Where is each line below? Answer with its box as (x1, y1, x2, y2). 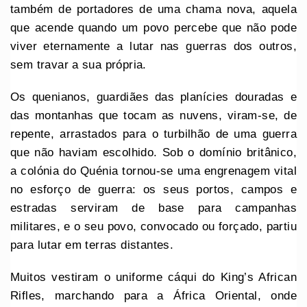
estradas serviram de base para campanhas (10, 201, 297, 214)
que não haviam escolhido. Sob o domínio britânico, (10, 145, 297, 159)
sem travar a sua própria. (10, 58, 147, 71)
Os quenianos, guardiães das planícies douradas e (10, 90, 297, 103)
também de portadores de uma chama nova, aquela (10, 2, 297, 16)
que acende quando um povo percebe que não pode (10, 21, 297, 34)
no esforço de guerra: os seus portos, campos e (10, 182, 297, 196)
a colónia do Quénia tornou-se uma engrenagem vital (10, 164, 297, 177)
